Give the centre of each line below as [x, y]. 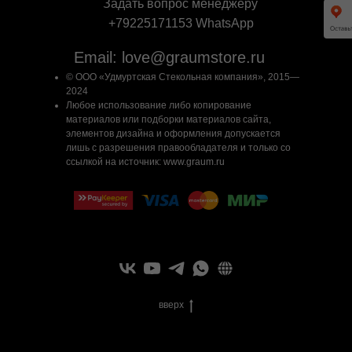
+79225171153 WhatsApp [181, 24]
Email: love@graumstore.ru [169, 58]
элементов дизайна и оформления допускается [173, 134]
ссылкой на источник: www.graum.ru [145, 162]
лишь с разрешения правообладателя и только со [178, 148]
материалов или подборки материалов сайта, [169, 120]
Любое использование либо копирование [159, 106]
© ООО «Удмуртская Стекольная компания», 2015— [183, 77]
